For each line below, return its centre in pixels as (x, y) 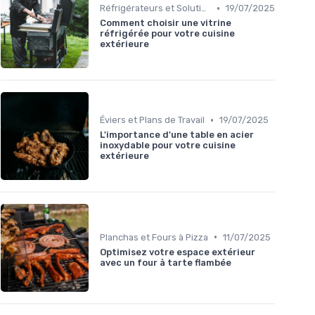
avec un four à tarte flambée (166, 262)
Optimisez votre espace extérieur (178, 252)
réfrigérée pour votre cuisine (167, 34)
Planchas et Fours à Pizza (154, 237)
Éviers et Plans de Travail (152, 120)
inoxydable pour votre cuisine (168, 146)
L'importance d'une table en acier (177, 135)
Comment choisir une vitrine (166, 23)
